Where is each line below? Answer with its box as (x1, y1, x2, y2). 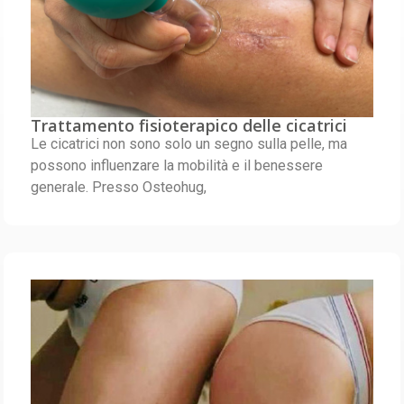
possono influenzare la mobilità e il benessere (31, 156, 324, 174)
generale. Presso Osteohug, (31, 178, 207, 196)
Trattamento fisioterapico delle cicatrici (31, 114, 348, 136)
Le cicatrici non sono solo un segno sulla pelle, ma (31, 134, 348, 152)
